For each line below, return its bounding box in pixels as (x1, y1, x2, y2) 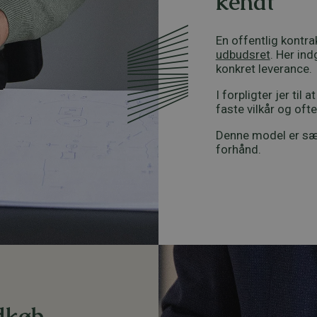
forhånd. (215, 142, 261, 156)
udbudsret (215, 47, 270, 62)
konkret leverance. (215, 61, 312, 76)
